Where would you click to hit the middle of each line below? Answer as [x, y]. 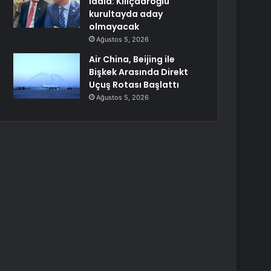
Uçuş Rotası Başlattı [134, 85]
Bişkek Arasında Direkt [139, 72]
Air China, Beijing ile [132, 59]
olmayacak [114, 27]
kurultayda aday [126, 14]
